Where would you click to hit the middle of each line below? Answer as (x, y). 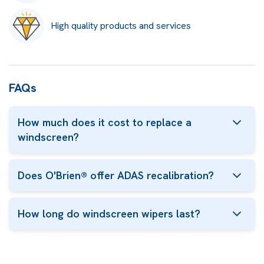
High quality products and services (121, 26)
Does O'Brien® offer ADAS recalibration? (116, 175)
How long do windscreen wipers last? (109, 214)
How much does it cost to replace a (105, 122)
